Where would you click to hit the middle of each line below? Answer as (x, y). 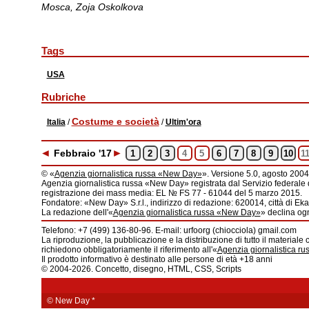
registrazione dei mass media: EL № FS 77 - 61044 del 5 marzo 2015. (171, 193)
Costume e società (115, 121)
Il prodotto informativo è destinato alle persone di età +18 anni (157, 259)
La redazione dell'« (77, 212)
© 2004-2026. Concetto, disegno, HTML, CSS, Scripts (141, 269)
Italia (56, 122)
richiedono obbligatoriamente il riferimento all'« (129, 250)
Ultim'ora (183, 122)
